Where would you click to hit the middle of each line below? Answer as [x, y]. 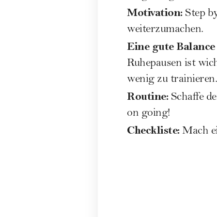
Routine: [147, 96]
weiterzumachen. [165, 30]
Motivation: [155, 12]
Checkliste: [153, 130]
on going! [148, 114]
